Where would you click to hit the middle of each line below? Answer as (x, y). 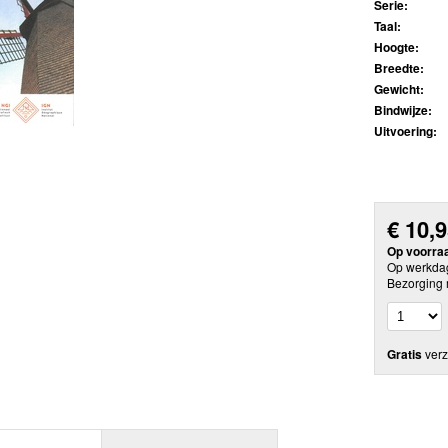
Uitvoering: (405, 131)
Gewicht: (399, 89)
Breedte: (399, 68)
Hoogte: (396, 47)
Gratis (404, 353)
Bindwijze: (403, 110)
